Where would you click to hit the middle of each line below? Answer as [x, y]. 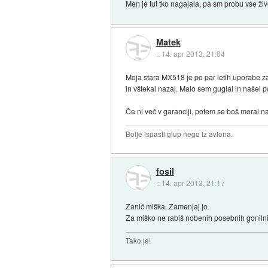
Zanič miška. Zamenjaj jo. [168, 206]
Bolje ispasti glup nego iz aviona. [179, 134]
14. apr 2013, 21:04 [193, 53]
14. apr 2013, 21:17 [193, 183]
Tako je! [138, 240]
